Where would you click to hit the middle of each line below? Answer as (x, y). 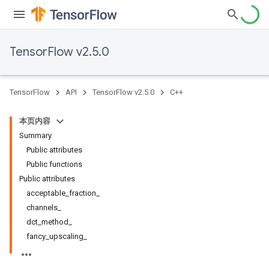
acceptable (46, 193)
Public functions (54, 164)
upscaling (66, 236)
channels (42, 207)
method (55, 222)
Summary (35, 135)
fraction (83, 193)
